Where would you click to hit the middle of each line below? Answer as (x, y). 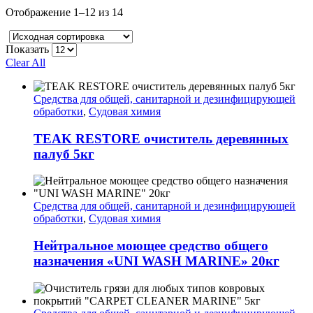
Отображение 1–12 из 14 (64, 12)
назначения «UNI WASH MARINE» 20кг (156, 261)
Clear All (26, 62)
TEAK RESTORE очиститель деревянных (161, 138)
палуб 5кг (64, 154)
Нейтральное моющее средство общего (151, 245)
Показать (27, 49)
